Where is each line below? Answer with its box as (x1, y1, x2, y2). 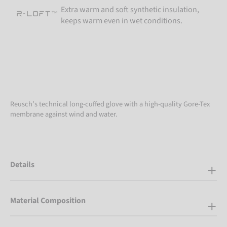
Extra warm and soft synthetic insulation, (61, 4, 199, 16)
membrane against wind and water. (10, 109, 119, 120)
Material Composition (10, 195, 86, 206)
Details (10, 159, 34, 171)
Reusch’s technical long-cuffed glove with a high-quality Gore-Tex (10, 99, 210, 110)
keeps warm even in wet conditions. (61, 15, 182, 27)
